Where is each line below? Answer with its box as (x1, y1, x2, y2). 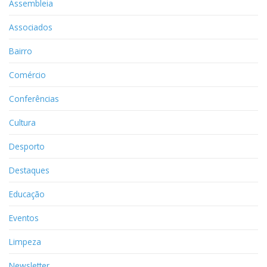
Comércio (9, 69, 46, 80)
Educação (9, 188, 45, 200)
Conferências (9, 92, 59, 104)
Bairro (9, 45, 32, 57)
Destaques (9, 164, 49, 176)
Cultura (9, 116, 36, 128)
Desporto (9, 140, 45, 152)
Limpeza (9, 235, 41, 247)
